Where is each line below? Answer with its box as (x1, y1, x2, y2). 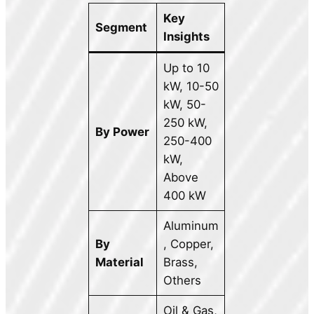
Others (163, 273, 201, 288)
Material (95, 255, 144, 270)
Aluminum (163, 219, 219, 233)
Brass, (163, 255, 198, 270)
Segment (95, 20, 147, 35)
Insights (163, 29, 210, 44)
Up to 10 (163, 61, 210, 76)
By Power (95, 125, 149, 139)
